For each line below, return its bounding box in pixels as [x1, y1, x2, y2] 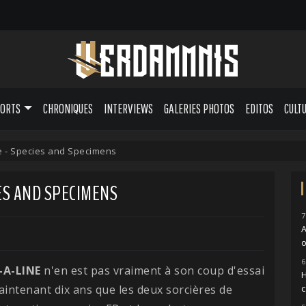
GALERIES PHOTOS [163, 100, 234, 116]
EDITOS [245, 100, 273, 116]
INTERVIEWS [103, 100, 153, 116]
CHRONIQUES [42, 100, 93, 116]
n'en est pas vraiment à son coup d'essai [40, 262, 264, 278]
